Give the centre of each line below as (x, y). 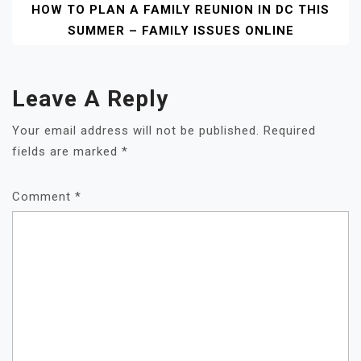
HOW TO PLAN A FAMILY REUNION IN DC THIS (180, 9)
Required (290, 130)
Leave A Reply (90, 98)
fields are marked (67, 151)
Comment (44, 196)
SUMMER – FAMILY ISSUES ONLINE (180, 30)
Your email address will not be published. (136, 130)
